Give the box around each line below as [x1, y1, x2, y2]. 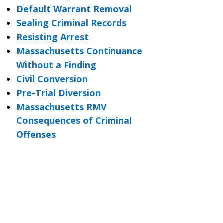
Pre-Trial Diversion [16, 87, 101, 99]
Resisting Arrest [16, 31, 89, 43]
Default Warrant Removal [16, 3, 132, 15]
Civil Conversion [16, 73, 88, 85]
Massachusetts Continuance [16, 45, 142, 57]
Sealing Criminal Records [16, 17, 126, 29]
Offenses [16, 128, 56, 140]
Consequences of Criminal [16, 114, 132, 126]
